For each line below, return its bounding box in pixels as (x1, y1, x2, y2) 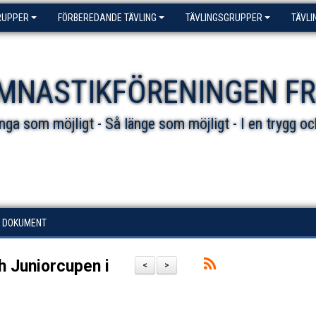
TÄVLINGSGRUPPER (186, 12, 262, 23)
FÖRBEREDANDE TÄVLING (58, 12, 157, 23)
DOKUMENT (2, 217, 47, 229)
